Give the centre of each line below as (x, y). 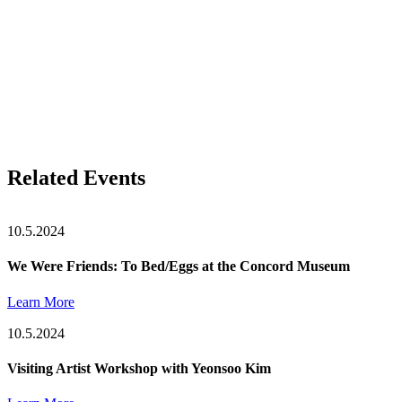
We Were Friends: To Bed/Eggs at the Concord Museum (179, 267)
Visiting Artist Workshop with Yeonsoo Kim (139, 368)
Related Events (76, 178)
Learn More (41, 301)
